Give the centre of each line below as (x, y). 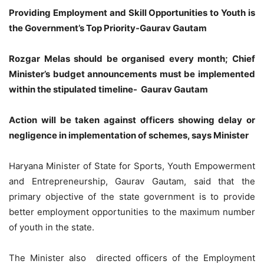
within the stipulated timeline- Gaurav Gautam (108, 89)
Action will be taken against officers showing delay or (132, 120)
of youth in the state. (52, 227)
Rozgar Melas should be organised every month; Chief (132, 58)
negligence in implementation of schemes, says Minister (129, 135)
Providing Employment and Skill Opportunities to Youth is (132, 12)
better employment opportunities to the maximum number (132, 212)
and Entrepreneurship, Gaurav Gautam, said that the (132, 181)
